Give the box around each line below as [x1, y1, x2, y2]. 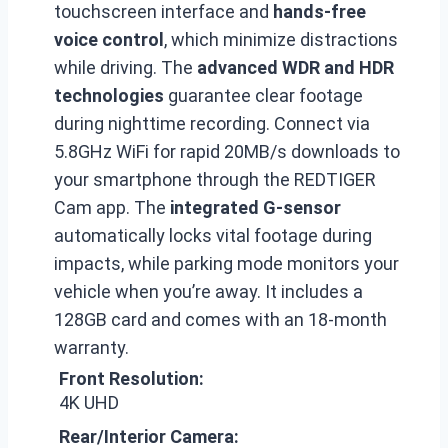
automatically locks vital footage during [54, 225, 372, 246]
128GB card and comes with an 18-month [54, 309, 387, 330]
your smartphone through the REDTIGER [54, 169, 376, 190]
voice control [54, 29, 164, 50]
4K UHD [59, 392, 119, 413]
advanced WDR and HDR [197, 57, 394, 78]
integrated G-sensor [170, 197, 341, 218]
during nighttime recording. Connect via [54, 113, 370, 134]
